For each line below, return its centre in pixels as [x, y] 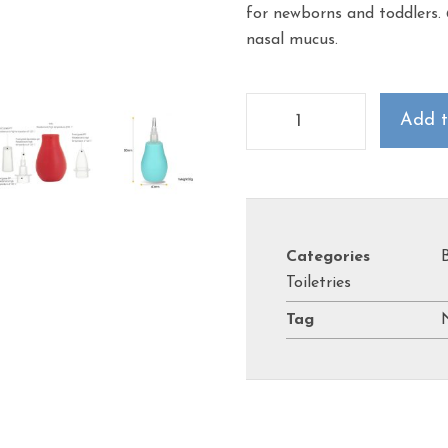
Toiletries [319, 283]
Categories [328, 257]
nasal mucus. [292, 40]
